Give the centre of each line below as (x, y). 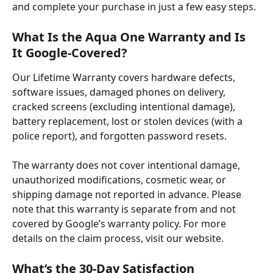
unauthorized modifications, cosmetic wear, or (120, 180)
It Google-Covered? (70, 52)
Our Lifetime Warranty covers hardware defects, (125, 77)
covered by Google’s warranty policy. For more (120, 224)
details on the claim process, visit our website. (118, 239)
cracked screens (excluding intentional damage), (125, 106)
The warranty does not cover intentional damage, (127, 165)
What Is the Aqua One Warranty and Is (130, 37)
